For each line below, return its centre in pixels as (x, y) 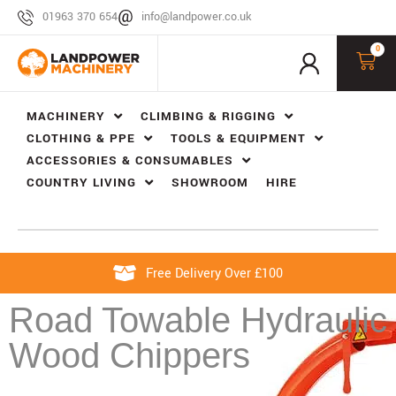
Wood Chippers (129, 356)
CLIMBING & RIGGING (208, 117)
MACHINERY (66, 117)
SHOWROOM (210, 183)
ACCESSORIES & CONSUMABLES (130, 161)
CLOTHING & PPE (81, 139)
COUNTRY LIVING (81, 183)
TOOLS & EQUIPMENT (238, 139)
